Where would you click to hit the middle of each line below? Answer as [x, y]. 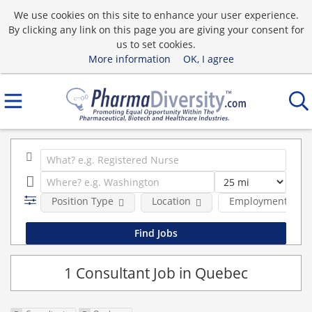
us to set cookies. [156, 44]
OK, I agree [208, 58]
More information [129, 58]
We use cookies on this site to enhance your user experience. [156, 15]
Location [171, 201]
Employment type [270, 201]
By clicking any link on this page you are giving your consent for [156, 29]
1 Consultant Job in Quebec [156, 273]
